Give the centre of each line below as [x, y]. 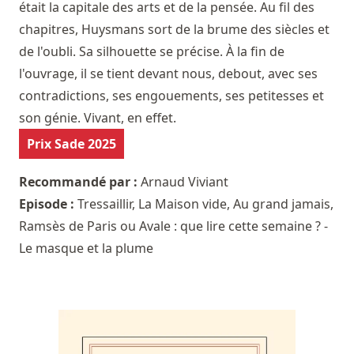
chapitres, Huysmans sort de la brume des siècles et [174, 30]
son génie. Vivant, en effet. [98, 118]
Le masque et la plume [86, 249]
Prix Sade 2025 [72, 144]
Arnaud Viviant [185, 182]
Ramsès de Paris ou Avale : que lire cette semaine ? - [173, 226]
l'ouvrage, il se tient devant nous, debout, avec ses [168, 74]
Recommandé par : [80, 182]
